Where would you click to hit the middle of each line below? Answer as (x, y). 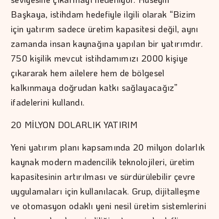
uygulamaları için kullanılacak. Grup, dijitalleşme (105, 191)
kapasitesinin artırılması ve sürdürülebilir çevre (103, 176)
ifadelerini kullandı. (48, 102)
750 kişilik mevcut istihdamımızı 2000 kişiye (99, 58)
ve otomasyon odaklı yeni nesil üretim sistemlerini (109, 206)
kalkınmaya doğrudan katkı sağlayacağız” (94, 87)
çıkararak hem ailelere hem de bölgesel (88, 73)
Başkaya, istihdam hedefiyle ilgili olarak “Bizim (103, 14)
